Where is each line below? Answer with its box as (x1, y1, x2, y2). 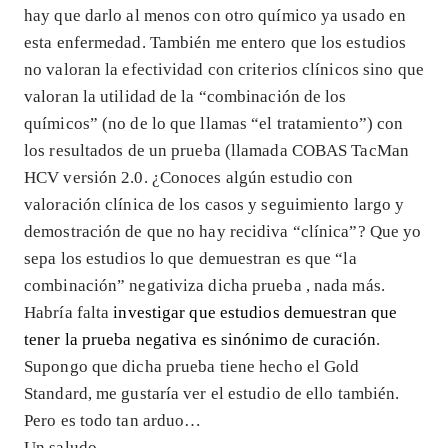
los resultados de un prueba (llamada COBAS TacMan (24, 140, 409, 160)
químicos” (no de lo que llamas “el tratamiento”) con (24, 113, 404, 133)
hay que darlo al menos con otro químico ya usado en (24, 5, 407, 25)
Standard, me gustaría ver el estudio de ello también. (24, 383, 400, 403)
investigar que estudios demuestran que (113, 302, 398, 322)
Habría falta (24, 302, 114, 322)
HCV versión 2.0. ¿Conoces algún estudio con (24, 167, 354, 187)
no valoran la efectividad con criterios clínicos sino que (24, 59, 424, 79)
